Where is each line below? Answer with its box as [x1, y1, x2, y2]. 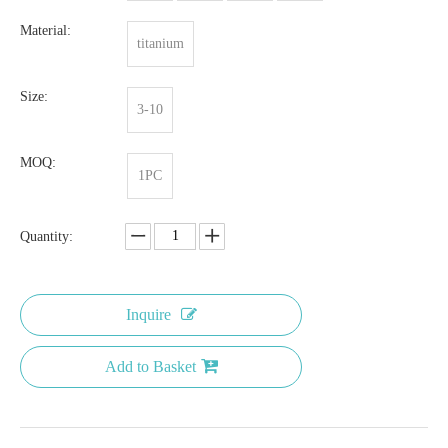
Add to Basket [104, 357, 196, 375]
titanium [137, 35, 184, 51]
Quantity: [20, 228, 73, 244]
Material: [20, 22, 71, 38]
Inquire [125, 305, 171, 323]
